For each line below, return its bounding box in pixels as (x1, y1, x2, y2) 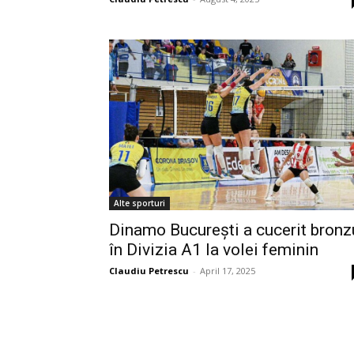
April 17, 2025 (200, 264, 255, 277)
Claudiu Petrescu (109, 264, 189, 277)
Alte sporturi (114, 197, 165, 209)
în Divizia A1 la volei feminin (109, 239, 318, 259)
